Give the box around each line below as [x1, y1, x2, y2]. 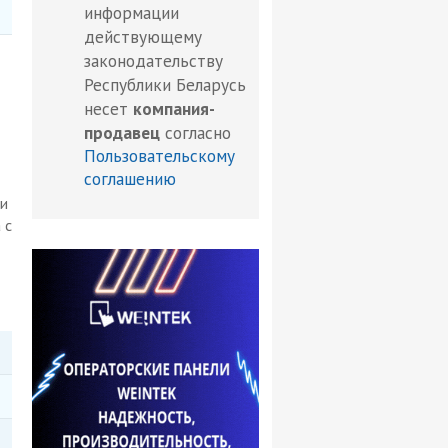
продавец [84, 121, 161, 145]
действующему [84, 25, 203, 49]
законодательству [84, 49, 224, 73]
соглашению [84, 167, 177, 191]
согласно [160, 121, 232, 145]
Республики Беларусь [84, 73, 247, 97]
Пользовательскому [84, 144, 236, 168]
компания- [133, 97, 216, 121]
